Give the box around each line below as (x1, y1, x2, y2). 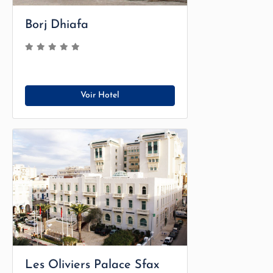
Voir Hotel (80, 90, 119, 100)
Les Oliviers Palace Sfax (25, 258, 160, 271)
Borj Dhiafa (25, 18, 88, 31)
